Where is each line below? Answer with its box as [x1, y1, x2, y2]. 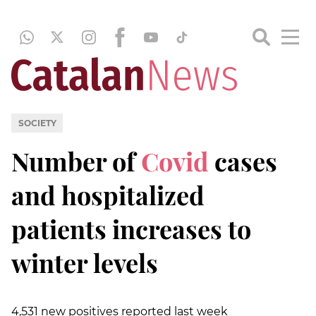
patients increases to [11, 211, 251, 245]
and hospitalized [11, 177, 205, 212]
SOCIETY [18, 117, 56, 128]
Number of [11, 143, 141, 178]
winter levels [11, 245, 158, 279]
